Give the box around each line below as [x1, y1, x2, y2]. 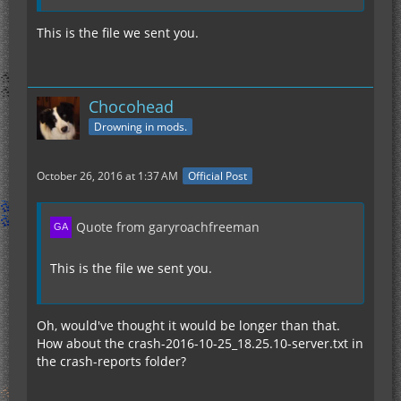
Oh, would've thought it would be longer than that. [37, 316, 340, 334]
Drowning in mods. [94, 119, 187, 135]
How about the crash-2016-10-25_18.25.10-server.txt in [37, 334, 363, 352]
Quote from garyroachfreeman [76, 218, 260, 235]
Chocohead [89, 95, 174, 117]
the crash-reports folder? [37, 352, 186, 370]
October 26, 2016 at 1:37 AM [37, 167, 178, 183]
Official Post [188, 167, 247, 183]
